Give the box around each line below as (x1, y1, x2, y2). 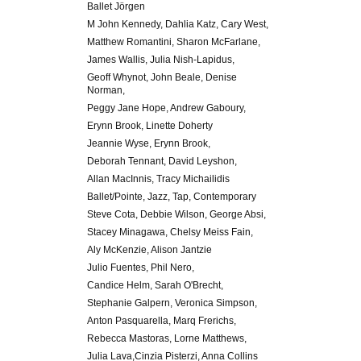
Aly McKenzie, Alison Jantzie (86, 244, 212, 256)
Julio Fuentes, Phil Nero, (86, 262, 194, 274)
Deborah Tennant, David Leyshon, (86, 156, 237, 168)
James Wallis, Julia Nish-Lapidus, (86, 54, 234, 66)
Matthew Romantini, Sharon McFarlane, (86, 36, 260, 48)
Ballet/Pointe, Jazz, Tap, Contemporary (86, 191, 256, 203)
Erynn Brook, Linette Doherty (86, 120, 213, 132)
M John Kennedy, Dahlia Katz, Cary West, (86, 19, 268, 31)
